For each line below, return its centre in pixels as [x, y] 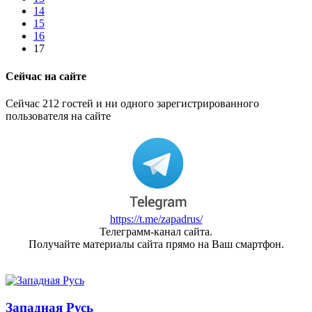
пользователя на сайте [58, 116]
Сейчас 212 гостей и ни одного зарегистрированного [132, 103]
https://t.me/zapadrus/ [156, 219]
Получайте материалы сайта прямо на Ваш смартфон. [156, 244]
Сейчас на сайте [46, 76]
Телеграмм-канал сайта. [156, 232]
